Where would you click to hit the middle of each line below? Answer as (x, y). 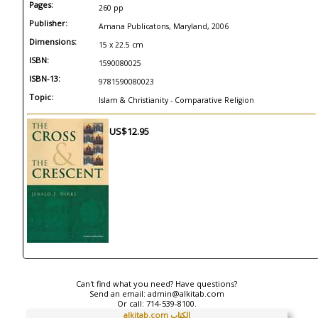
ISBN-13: (45, 78)
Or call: (131, 303)
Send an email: (118, 294)
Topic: (41, 97)
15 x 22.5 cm (121, 45)
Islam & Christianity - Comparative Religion (176, 100)
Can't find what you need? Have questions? (157, 284)
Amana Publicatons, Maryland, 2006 (164, 26)
